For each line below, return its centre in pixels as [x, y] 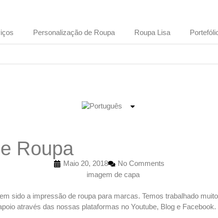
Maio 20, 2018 [86, 163]
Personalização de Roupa [74, 32]
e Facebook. [195, 207]
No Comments [141, 163]
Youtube [144, 207]
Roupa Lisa [152, 32]
